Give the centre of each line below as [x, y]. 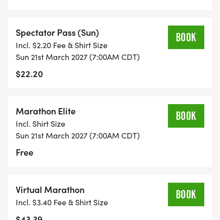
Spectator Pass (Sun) [57, 32]
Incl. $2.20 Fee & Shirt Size [62, 45]
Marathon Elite [46, 111]
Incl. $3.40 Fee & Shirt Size [62, 202]
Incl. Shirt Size [41, 124]
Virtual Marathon [50, 190]
